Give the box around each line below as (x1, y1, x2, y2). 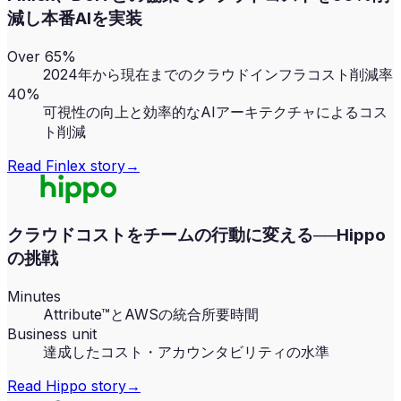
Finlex (46, 157, 86, 175)
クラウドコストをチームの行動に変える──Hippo (7, 224, 386, 245)
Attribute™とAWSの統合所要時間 (43, 304, 259, 323)
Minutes (7, 286, 61, 305)
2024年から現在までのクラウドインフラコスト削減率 (43, 65, 393, 84)
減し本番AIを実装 (7, 8, 142, 30)
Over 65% (7, 47, 76, 66)
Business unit (7, 324, 97, 343)
